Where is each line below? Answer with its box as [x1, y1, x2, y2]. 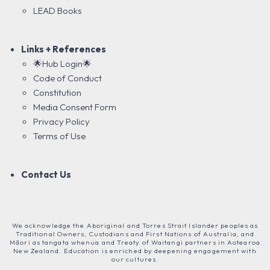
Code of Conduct [33, 72, 102, 84]
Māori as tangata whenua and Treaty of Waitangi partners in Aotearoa [10, 238, 260, 246]
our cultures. [111, 255, 159, 263]
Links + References [21, 43, 106, 55]
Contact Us [21, 169, 71, 180]
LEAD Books [33, 5, 82, 16]
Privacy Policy [33, 116, 90, 127]
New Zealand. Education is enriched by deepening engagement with [13, 246, 257, 255]
